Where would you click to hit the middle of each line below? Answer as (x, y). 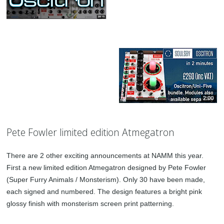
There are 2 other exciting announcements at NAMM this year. (105, 155)
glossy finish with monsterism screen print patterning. (90, 203)
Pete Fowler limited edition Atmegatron (91, 132)
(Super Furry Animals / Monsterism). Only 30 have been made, (106, 179)
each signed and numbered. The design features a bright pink (104, 191)
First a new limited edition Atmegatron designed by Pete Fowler (106, 167)
